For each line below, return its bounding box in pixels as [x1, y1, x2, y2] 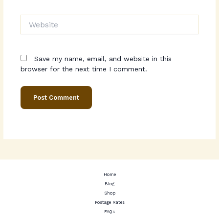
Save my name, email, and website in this [34, 55, 172, 63]
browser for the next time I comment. [20, 65, 147, 73]
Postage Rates [94, 200, 125, 205]
